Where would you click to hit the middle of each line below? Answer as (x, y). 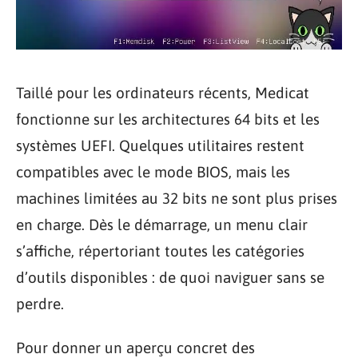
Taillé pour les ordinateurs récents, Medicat (163, 92)
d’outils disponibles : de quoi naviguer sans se (170, 277)
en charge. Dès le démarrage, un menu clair (162, 224)
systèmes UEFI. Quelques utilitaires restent (160, 145)
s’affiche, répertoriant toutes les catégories (160, 251)
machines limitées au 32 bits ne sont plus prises (177, 198)
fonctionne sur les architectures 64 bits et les (168, 119)
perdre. (40, 303)
